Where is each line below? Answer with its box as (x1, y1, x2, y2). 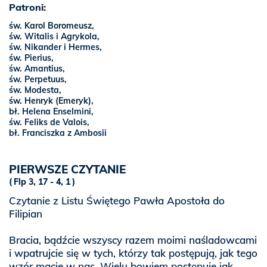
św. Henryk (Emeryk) (9, 95, 91, 106)
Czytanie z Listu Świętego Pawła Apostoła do (9, 194, 225, 207)
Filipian (9, 207, 42, 220)
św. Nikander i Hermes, (9, 42, 102, 52)
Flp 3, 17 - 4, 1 (14, 176, 70, 187)
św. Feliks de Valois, (9, 117, 89, 128)
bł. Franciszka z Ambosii (9, 128, 107, 138)
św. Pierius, (9, 52, 54, 63)
